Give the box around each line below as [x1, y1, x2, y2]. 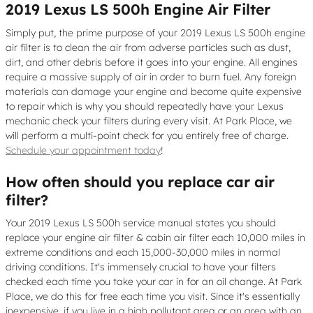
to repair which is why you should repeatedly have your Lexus [6, 99, 284, 112]
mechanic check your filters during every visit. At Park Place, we [6, 114, 292, 127]
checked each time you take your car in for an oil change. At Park [6, 275, 302, 288]
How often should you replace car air [6, 172, 275, 191]
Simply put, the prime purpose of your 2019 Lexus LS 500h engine [6, 26, 305, 39]
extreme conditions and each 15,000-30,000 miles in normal [6, 246, 280, 259]
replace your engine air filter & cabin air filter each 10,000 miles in [6, 231, 305, 244]
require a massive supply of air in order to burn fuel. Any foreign [6, 70, 296, 83]
